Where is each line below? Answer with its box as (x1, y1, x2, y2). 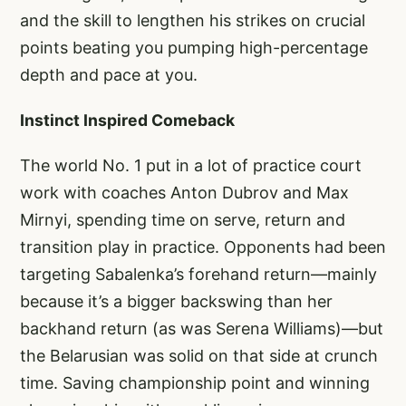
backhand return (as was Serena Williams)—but (20, 318, 383, 338)
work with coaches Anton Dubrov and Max (20, 182, 349, 202)
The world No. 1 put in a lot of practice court (20, 155, 362, 175)
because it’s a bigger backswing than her (20, 291, 333, 311)
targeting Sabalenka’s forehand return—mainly (20, 264, 377, 284)
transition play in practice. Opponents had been (20, 237, 386, 256)
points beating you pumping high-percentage (20, 37, 368, 57)
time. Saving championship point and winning (20, 372, 370, 392)
